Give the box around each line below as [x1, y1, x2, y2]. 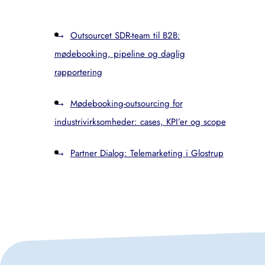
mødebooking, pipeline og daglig [54, 47, 185, 60]
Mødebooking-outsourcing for [70, 97, 183, 110]
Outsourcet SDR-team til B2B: [70, 29, 180, 42]
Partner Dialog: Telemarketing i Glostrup [70, 147, 224, 160]
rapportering [54, 66, 102, 79]
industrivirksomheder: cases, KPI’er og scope [54, 115, 226, 128]
